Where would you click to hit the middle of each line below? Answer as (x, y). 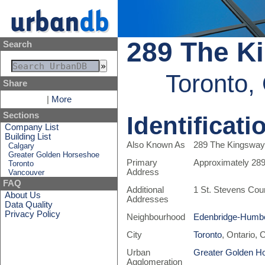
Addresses (147, 199)
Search (17, 44)
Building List (28, 136)
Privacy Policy (33, 214)
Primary (142, 163)
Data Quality (29, 204)
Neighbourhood (156, 217)
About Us (23, 195)
